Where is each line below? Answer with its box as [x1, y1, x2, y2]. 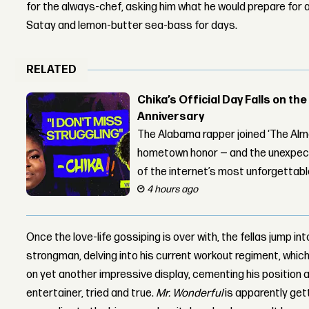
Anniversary [137, 110, 205, 123]
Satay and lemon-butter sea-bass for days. [26, 19, 238, 33]
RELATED [26, 63, 77, 77]
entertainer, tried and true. [26, 286, 157, 300]
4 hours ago [147, 183, 199, 195]
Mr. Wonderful [156, 286, 226, 300]
